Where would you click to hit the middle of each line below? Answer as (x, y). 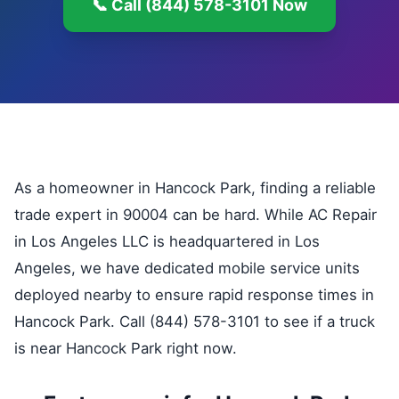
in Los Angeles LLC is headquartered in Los (167, 241)
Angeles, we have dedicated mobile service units (187, 268)
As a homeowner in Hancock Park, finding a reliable (195, 188)
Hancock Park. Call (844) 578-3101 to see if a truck (195, 322)
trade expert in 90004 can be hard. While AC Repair (195, 215)
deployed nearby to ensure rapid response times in (194, 295)
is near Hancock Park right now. (126, 348)
